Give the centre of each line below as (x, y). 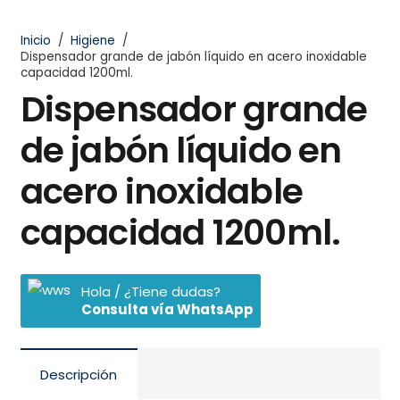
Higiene (92, 40)
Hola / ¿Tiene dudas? (150, 291)
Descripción (79, 374)
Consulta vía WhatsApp (167, 309)
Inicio (35, 40)
